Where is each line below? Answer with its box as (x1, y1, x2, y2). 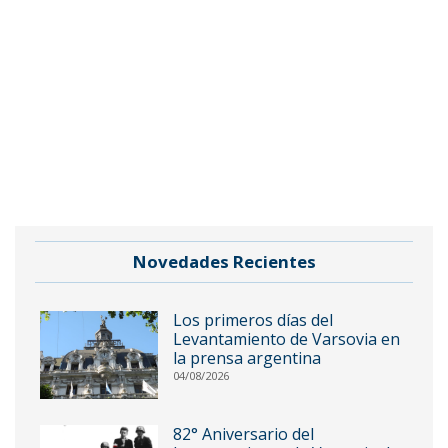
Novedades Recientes (132, 250, 316, 274)
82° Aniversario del (172, 423, 314, 446)
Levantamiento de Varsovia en (172, 328, 400, 351)
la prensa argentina (172, 347, 321, 370)
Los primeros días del (172, 309, 333, 332)
